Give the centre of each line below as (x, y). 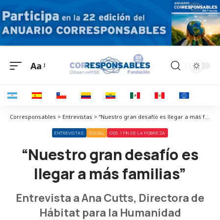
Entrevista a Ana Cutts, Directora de (110, 198)
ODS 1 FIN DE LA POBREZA (137, 133)
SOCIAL (96, 133)
